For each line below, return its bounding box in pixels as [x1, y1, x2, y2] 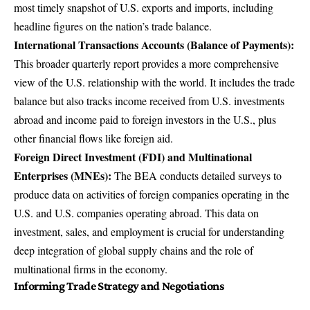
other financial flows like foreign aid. [14, 131, 173, 146]
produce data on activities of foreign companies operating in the [14, 187, 289, 202]
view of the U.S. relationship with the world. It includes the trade [14, 75, 295, 90]
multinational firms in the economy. [14, 262, 167, 277]
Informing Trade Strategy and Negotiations [14, 279, 224, 293]
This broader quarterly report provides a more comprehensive [14, 56, 279, 71]
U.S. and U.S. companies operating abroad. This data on [14, 206, 259, 221]
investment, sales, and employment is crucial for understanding [14, 224, 284, 239]
